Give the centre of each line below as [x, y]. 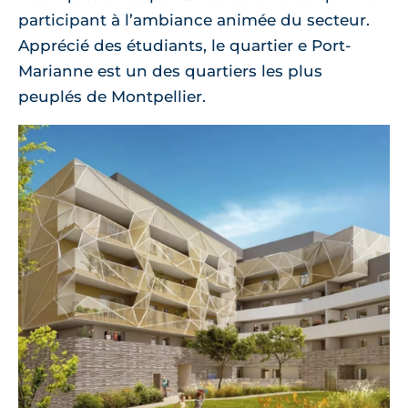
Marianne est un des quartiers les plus [170, 71]
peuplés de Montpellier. [112, 97]
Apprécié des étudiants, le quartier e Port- [185, 46]
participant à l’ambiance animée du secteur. [194, 20]
